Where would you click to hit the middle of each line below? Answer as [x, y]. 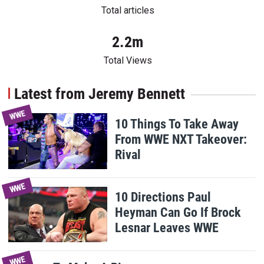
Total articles [128, 11]
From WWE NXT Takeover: [181, 139]
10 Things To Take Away [177, 124]
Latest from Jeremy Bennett [99, 94]
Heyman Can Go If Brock [178, 212]
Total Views [128, 61]
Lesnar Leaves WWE [167, 228]
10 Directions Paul [163, 197]
